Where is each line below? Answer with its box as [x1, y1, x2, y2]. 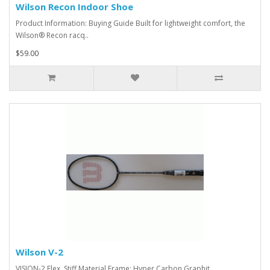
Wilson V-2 [16, 245, 63, 258]
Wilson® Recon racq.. [16, 30, 89, 40]
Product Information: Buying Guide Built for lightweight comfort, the [16, 17, 245, 28]
